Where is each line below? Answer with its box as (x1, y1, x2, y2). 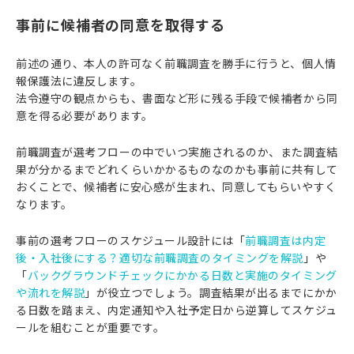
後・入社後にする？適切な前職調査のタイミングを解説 (16, 250, 303, 265)
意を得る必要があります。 (16, 107, 153, 123)
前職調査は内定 (245, 232, 326, 248)
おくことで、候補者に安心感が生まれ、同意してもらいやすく (16, 179, 337, 194)
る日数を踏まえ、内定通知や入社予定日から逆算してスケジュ (16, 302, 337, 318)
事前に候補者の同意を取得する (16, 14, 225, 35)
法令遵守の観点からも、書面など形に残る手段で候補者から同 (16, 90, 338, 106)
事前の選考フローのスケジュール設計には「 (16, 232, 246, 248)
